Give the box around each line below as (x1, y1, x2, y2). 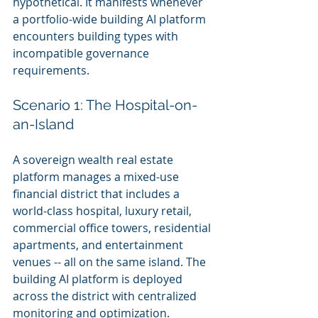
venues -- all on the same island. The (13, 254, 209, 270)
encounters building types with (13, 28, 181, 44)
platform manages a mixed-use (13, 169, 182, 185)
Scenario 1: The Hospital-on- (13, 97, 197, 114)
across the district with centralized (13, 288, 199, 304)
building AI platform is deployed (13, 271, 185, 287)
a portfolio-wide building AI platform (13, 11, 209, 27)
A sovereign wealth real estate (13, 152, 176, 168)
